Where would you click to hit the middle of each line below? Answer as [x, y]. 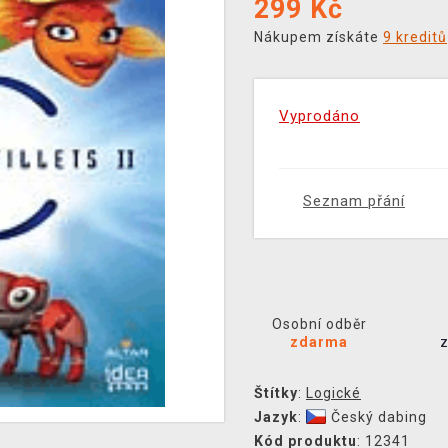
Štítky [276, 393]
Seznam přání [354, 201]
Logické [333, 393]
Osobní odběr [319, 324]
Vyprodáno [319, 116]
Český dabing [379, 417]
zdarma [319, 342]
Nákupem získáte [318, 37]
